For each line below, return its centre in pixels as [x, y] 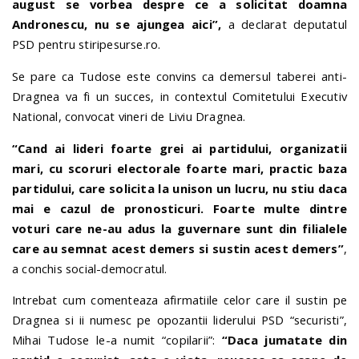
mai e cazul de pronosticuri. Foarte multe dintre [179, 208]
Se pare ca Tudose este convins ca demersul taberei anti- [179, 76]
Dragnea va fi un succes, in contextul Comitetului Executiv [179, 96]
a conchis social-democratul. [90, 268]
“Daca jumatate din [284, 340]
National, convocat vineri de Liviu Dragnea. [129, 116]
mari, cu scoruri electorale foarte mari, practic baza [179, 168]
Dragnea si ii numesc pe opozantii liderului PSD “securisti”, [179, 320]
